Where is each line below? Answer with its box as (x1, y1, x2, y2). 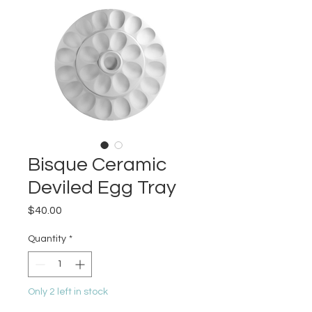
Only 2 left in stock (28, 287, 108, 297)
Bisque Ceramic (28, 155, 166, 175)
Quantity (28, 234, 66, 244)
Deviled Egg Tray (28, 178, 176, 198)
